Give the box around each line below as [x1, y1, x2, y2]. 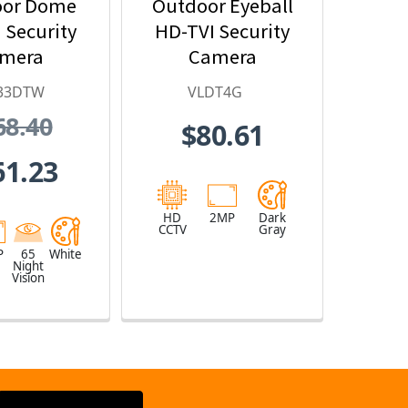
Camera [188, 43, 257, 69]
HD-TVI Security [155, 17, 290, 44]
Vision [11, 270, 45, 287]
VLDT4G [187, 81, 242, 102]
